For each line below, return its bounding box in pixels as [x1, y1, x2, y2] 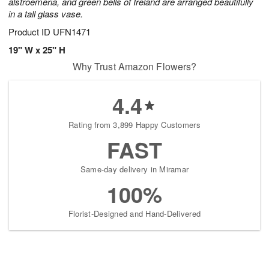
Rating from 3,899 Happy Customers [68, 119, 201, 130]
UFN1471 [53, 25, 91, 38]
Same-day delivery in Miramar [80, 163, 189, 175]
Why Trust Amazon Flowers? [72, 59, 197, 73]
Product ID [8, 25, 53, 38]
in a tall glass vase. [8, 7, 83, 20]
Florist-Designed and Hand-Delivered [68, 208, 201, 219]
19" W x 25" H [8, 43, 65, 56]
